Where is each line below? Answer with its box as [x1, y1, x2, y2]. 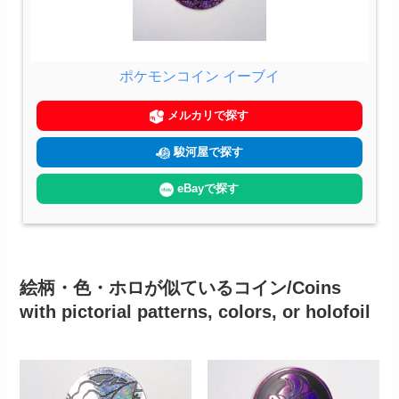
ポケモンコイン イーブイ [118, 69, 280, 85]
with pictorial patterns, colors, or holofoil [20, 302, 371, 322]
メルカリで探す [164, 109, 249, 123]
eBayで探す [174, 182, 240, 196]
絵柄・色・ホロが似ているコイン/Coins [20, 278, 342, 298]
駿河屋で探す [169, 145, 243, 159]
